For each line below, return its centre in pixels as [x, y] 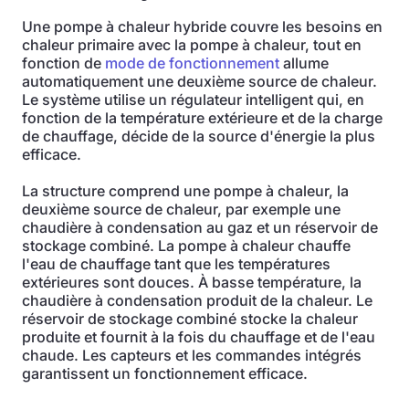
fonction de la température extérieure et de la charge [202, 118]
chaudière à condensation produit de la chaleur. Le [197, 300]
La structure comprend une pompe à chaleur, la [185, 191]
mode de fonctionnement [192, 63]
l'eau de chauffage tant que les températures [176, 264]
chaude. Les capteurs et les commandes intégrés [192, 355]
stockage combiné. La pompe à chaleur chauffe [186, 246]
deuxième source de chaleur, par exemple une [181, 209]
